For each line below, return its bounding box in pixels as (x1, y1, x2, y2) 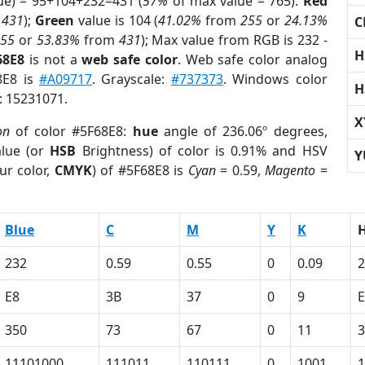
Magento (265, 161, 316, 179)
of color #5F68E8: (9, 122, 133, 140)
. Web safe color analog (177, 51, 328, 68)
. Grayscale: (91, 70, 171, 88)
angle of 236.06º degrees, (157, 122, 328, 140)
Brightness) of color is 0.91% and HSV (76, 142, 328, 160)
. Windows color (222, 70, 328, 88)
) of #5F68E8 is (91, 161, 188, 179)
